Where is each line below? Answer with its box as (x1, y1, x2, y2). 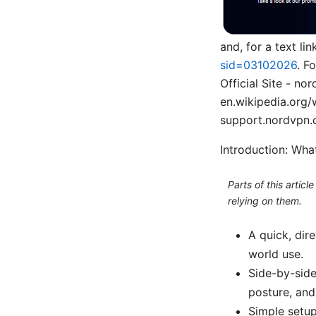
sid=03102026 (220, 58, 297, 73)
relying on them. (227, 194, 302, 207)
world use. (248, 247, 303, 262)
